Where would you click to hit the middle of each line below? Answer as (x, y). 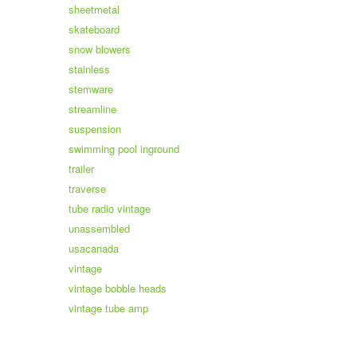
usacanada (94, 248)
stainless (89, 69)
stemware (91, 89)
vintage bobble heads (118, 288)
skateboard (94, 29)
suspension (95, 129)
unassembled (99, 228)
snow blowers (100, 49)
